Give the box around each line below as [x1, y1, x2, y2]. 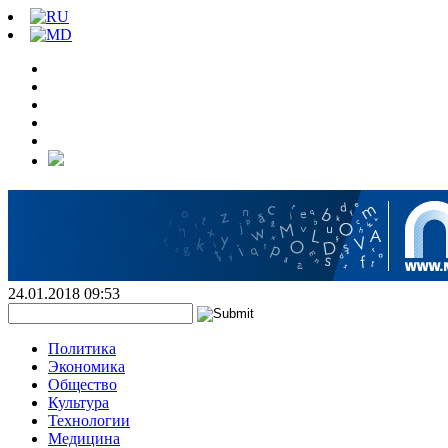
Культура [48, 394, 109, 411]
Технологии [48, 412, 130, 429]
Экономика [48, 358, 125, 375]
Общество [48, 376, 117, 393]
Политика [48, 340, 116, 357]
